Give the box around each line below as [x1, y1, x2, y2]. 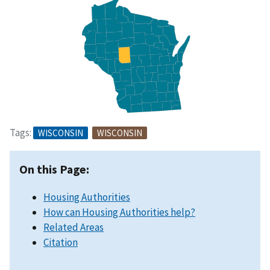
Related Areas [43, 220, 104, 234]
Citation [43, 235, 78, 249]
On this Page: [19, 161, 89, 177]
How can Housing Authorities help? [43, 205, 195, 219]
